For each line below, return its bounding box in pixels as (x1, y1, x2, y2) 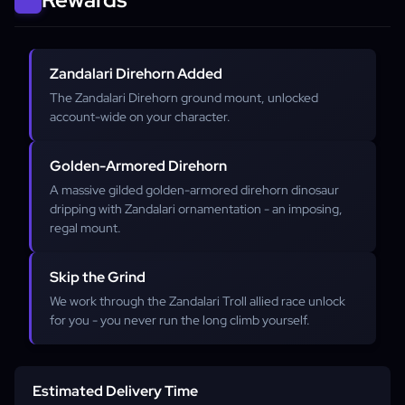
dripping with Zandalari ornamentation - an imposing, (50, 201, 343, 217)
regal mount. (50, 220, 121, 236)
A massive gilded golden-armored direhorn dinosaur (50, 182, 339, 198)
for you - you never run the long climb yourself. (50, 312, 310, 328)
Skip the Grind (50, 268, 146, 287)
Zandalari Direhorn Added (50, 64, 222, 83)
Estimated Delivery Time (33, 381, 198, 400)
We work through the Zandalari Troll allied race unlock (50, 293, 345, 309)
